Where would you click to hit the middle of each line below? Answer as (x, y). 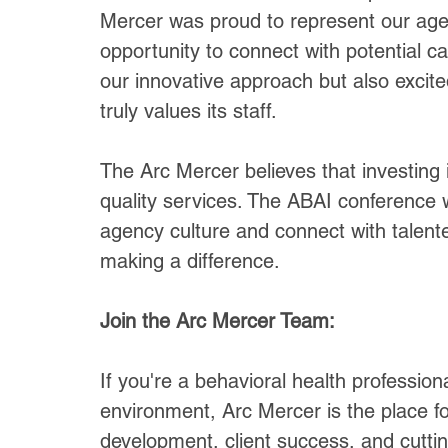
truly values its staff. (188, 111)
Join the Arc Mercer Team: (217, 321)
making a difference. (190, 261)
